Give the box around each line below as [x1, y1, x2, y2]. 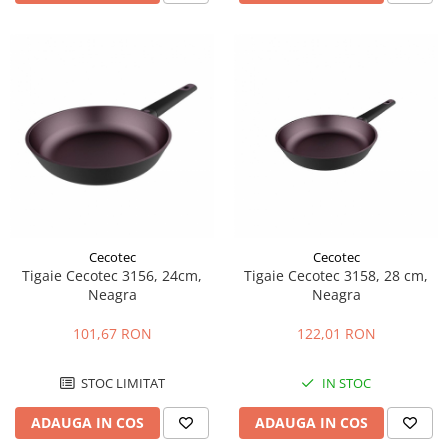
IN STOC [319, 373, 371, 392]
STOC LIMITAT [77, 373, 165, 392]
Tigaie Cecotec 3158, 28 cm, [244, 265, 428, 285]
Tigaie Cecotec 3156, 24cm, [22, 265, 202, 285]
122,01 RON [296, 323, 376, 343]
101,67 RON [72, 323, 152, 343]
